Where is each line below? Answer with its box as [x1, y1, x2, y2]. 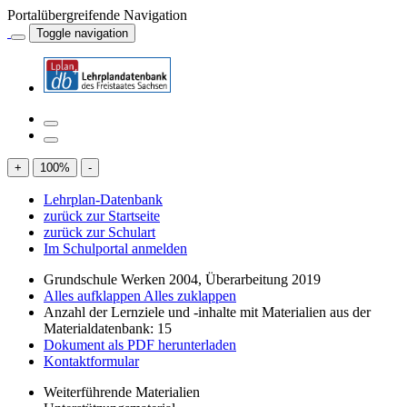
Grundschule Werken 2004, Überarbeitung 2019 [44, 272, 321, 287]
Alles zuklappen [144, 288, 236, 303]
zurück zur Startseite [44, 208, 160, 223]
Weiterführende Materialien [44, 384, 200, 400]
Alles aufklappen [44, 288, 144, 303]
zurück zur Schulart [44, 224, 155, 240]
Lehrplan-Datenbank [44, 192, 163, 207]
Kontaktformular [44, 353, 139, 369]
